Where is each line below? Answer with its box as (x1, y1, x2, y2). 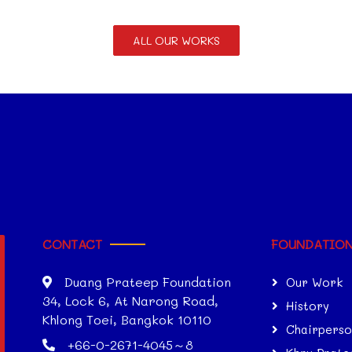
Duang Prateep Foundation (64, 273, 231, 290)
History (285, 298, 329, 313)
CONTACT (42, 236, 102, 252)
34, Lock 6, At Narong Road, (42, 292, 218, 309)
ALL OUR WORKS (132, 33, 220, 48)
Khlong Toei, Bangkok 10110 (42, 311, 211, 328)
